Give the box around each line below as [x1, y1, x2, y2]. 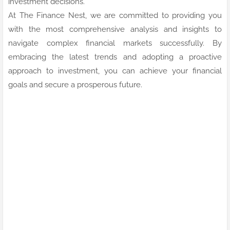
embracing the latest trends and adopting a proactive [8, 52, 222, 62]
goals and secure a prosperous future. [8, 80, 142, 89]
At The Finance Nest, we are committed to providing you [8, 10, 222, 20]
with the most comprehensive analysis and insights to [8, 24, 222, 34]
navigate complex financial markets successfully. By [8, 38, 222, 48]
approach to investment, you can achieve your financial [8, 66, 222, 75]
